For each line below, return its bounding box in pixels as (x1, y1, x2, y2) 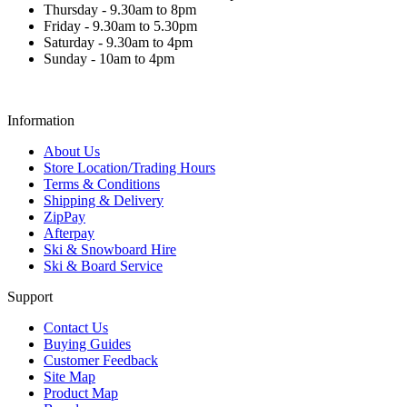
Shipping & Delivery (44, 192, 164, 208)
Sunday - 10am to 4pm (44, 50, 174, 66)
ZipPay (44, 208, 85, 224)
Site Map (44, 368, 95, 384)
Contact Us (44, 319, 108, 335)
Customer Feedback (44, 352, 158, 368)
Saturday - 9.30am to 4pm (44, 34, 193, 50)
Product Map (44, 384, 118, 401)
